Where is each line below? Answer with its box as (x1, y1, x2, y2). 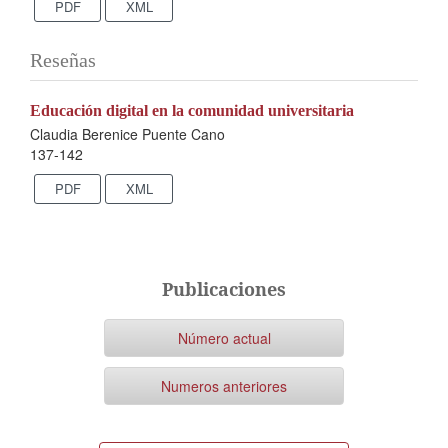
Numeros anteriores (161, 375, 287, 396)
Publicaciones (162, 277, 286, 302)
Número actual (177, 328, 271, 349)
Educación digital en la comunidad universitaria (30, 101, 354, 119)
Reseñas (30, 48, 96, 71)
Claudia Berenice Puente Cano (30, 123, 225, 144)
